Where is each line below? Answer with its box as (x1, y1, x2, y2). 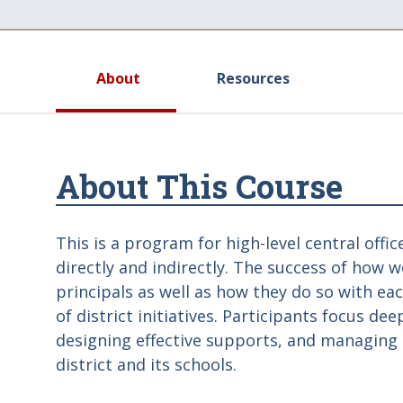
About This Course (56, 165, 343, 208)
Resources (217, 68, 290, 88)
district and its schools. (56, 354, 241, 375)
